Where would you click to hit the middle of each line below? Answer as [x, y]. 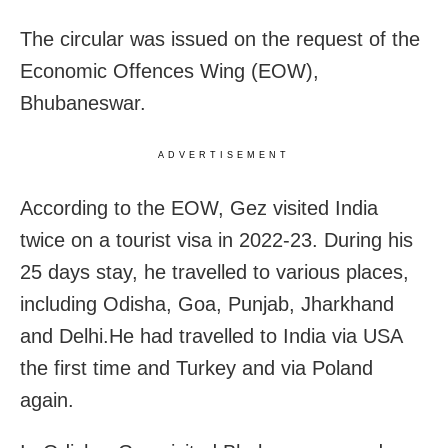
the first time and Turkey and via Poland [196, 367]
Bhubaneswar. [83, 102]
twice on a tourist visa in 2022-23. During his [216, 239]
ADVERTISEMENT [224, 154]
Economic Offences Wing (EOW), [169, 70]
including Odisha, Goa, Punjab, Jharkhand [207, 303]
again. [47, 399]
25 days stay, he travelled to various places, [214, 271]
